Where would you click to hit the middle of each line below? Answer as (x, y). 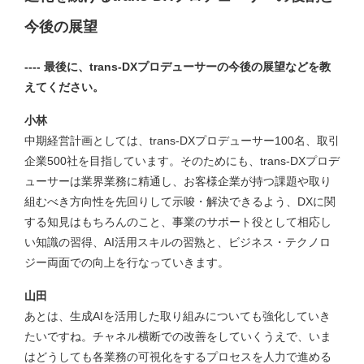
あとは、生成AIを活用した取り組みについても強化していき (178, 316)
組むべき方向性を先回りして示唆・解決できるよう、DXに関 (180, 201)
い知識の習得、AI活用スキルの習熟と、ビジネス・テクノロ (178, 242)
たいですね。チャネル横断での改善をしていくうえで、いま (178, 336)
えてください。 (64, 87)
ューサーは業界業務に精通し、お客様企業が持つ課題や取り (178, 181)
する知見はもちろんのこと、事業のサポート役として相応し (178, 221)
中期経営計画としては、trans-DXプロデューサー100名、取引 (182, 140)
